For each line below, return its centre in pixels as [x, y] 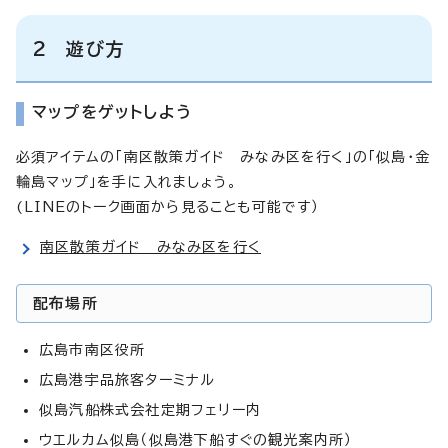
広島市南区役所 [92, 349]
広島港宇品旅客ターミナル [127, 379]
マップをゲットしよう [112, 111]
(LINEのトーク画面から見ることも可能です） [168, 206]
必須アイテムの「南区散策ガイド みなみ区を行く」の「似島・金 [223, 156]
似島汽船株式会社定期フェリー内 [150, 409]
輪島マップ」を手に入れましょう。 [127, 181]
